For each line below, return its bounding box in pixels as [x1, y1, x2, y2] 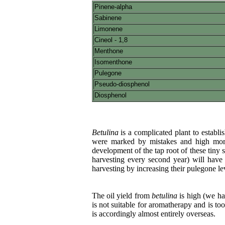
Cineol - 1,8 [94, 36, 128, 44]
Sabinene [94, 14, 122, 22]
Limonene [94, 25, 123, 33]
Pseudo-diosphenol [94, 80, 150, 88]
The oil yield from [91, 191, 152, 200]
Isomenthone [94, 58, 132, 66]
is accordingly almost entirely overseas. [91, 209, 215, 218]
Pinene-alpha [94, 3, 132, 11]
